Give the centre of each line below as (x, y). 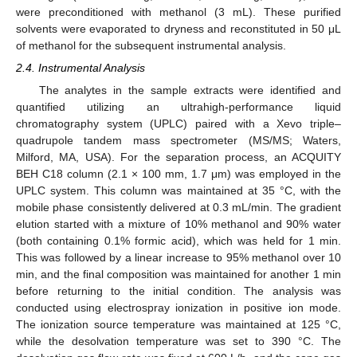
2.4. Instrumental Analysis (80, 67)
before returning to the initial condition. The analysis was (178, 290)
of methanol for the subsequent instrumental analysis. (151, 45)
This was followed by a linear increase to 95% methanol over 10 (178, 257)
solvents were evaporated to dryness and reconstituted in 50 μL (178, 28)
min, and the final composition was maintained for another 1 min (178, 274)
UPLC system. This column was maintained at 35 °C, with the (178, 190)
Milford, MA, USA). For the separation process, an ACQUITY (178, 157)
